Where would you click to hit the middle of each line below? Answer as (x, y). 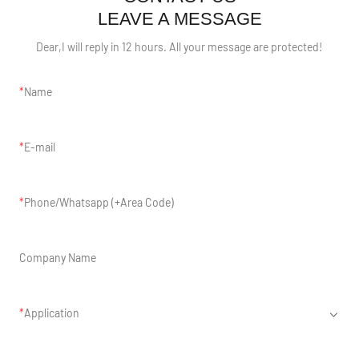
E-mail (40, 147)
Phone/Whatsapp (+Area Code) (99, 202)
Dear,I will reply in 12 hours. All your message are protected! (179, 46)
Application (52, 313)
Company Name (58, 257)
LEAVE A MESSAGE (179, 18)
